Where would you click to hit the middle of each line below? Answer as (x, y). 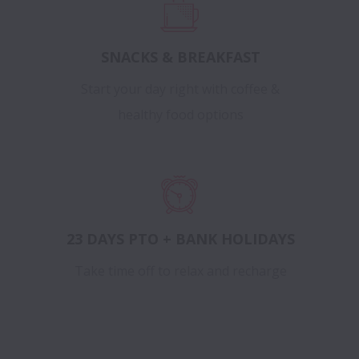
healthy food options (180, 115)
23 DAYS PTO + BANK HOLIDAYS (180, 239)
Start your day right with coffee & (180, 89)
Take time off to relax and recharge (180, 271)
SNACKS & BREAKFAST (180, 57)
